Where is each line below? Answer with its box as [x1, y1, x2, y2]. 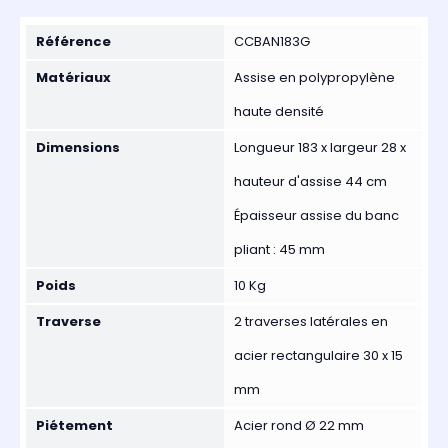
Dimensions [36, 138, 120, 158]
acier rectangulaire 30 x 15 [234, 346, 403, 366]
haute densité [234, 102, 324, 122]
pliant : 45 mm [234, 240, 325, 260]
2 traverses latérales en [234, 312, 388, 332]
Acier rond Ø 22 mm [234, 416, 364, 436]
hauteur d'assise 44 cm [234, 172, 387, 192]
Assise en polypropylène [234, 68, 395, 88]
